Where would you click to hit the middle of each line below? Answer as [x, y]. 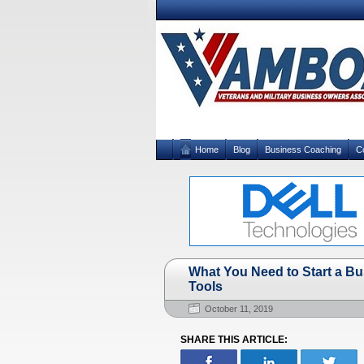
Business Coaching [303, 149]
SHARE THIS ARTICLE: [234, 340]
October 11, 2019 [239, 309]
